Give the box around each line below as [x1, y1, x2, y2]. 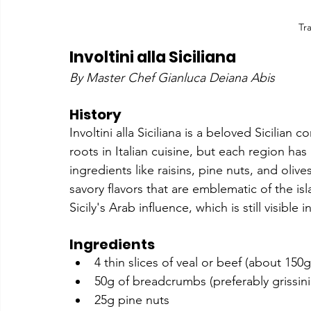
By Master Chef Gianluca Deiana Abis [69, 70, 275, 86]
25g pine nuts [94, 292, 169, 308]
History [69, 105, 121, 125]
